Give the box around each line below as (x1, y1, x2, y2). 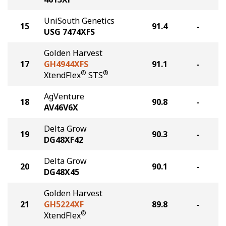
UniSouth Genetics (44, 15, 115, 26)
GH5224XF (44, 199, 84, 210)
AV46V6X (44, 102, 78, 113)
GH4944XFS (44, 59, 88, 70)
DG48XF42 (44, 134, 83, 145)
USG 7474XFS (44, 26, 95, 37)
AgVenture (44, 91, 84, 102)
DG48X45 (44, 166, 79, 178)
